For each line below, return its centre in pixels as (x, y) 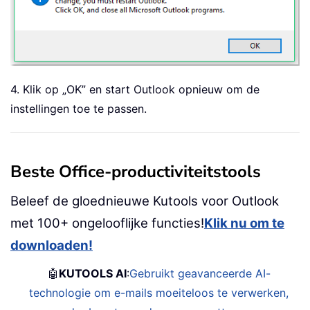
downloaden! (52, 245)
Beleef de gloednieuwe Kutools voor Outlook (145, 201)
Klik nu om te (244, 223)
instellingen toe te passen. (79, 108)
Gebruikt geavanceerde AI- (200, 273)
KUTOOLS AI (93, 273)
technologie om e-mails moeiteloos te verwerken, (159, 292)
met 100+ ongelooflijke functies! (107, 223)
